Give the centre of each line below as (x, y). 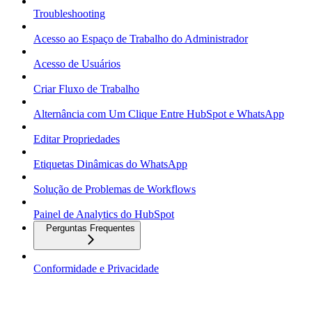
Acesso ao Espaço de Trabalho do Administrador (141, 39)
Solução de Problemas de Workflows (115, 189)
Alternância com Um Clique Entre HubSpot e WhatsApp (159, 114)
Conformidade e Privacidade (96, 269)
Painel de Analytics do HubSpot (104, 214)
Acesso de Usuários (77, 64)
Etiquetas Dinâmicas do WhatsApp (110, 164)
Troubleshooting (69, 14)
